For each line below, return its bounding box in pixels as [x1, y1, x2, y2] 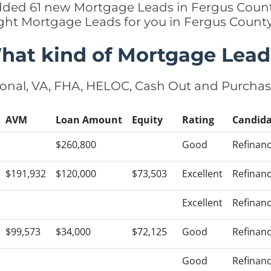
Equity [132, 113, 163, 126]
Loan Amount [56, 113, 122, 126]
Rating [182, 113, 214, 126]
